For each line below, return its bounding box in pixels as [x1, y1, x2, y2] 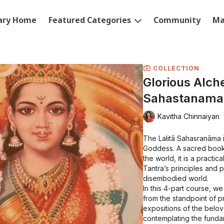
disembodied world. [143, 173, 208, 182]
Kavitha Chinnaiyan [157, 112, 219, 121]
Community [153, 14, 201, 25]
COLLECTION [151, 64, 199, 72]
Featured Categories [48, 14, 133, 25]
